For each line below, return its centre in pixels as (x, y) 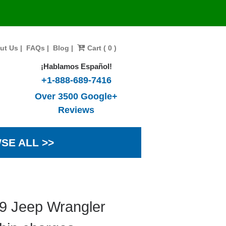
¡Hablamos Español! (76, 66)
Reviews (76, 110)
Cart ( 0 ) (101, 48)
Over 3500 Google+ (76, 96)
